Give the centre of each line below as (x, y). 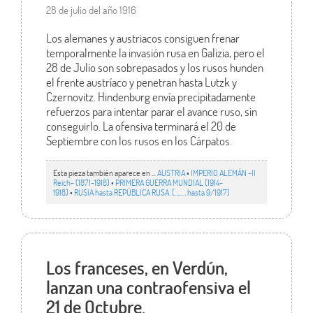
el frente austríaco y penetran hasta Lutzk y (141, 82)
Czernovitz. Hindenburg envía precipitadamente (151, 97)
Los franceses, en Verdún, (137, 267)
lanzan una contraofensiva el (148, 287)
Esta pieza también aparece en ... (105, 172)
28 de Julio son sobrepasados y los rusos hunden (154, 68)
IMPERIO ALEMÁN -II (223, 172)
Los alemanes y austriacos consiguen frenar (143, 38)
